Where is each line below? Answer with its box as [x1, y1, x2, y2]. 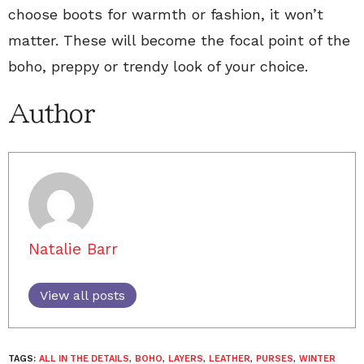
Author [8, 102, 94, 126]
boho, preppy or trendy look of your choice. [8, 58, 308, 75]
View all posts [40, 288, 125, 303]
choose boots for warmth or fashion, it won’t [8, 6, 323, 23]
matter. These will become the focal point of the [8, 32, 350, 49]
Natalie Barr [28, 240, 118, 258]
